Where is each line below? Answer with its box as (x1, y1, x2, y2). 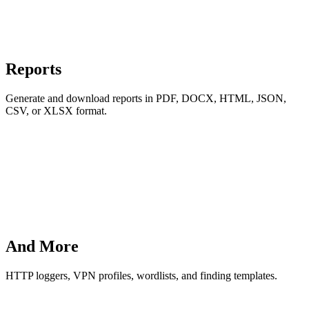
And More (6, 237, 79, 256)
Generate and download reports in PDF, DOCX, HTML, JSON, (6, 92, 286, 105)
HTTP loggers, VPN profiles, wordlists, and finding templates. (6, 270, 277, 282)
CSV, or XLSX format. (6, 105, 107, 117)
